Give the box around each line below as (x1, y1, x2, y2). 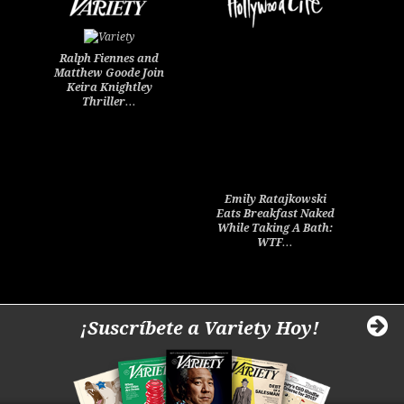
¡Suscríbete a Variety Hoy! (79, 317, 319, 339)
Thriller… (82, 96, 137, 109)
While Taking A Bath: (217, 221, 334, 234)
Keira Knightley (66, 81, 152, 95)
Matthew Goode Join (54, 67, 165, 80)
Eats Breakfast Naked (216, 207, 335, 220)
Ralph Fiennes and (60, 52, 160, 66)
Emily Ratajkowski (224, 192, 326, 206)
